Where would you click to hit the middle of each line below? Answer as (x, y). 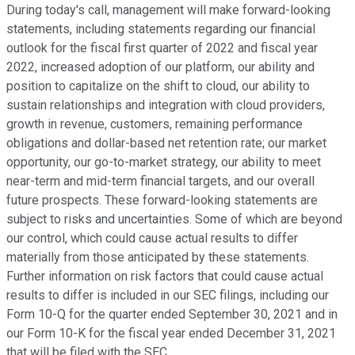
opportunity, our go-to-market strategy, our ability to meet (164, 162)
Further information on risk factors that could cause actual (165, 277)
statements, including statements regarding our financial (161, 29)
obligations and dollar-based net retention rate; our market (166, 143)
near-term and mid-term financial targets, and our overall (160, 181)
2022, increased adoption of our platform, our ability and (160, 67)
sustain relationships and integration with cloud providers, (166, 105)
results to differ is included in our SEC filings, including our (168, 296)
